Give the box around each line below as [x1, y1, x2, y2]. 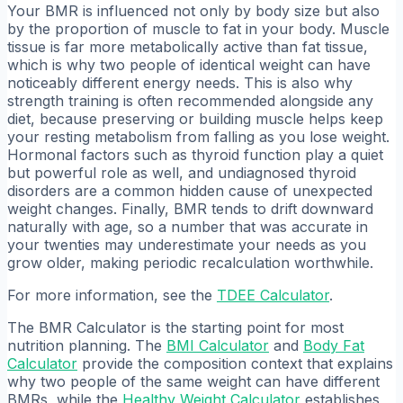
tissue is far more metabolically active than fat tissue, [7, 37, 368, 56]
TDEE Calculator [217, 285, 329, 304]
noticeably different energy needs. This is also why [7, 73, 353, 92]
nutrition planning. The [7, 336, 166, 354]
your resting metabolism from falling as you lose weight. [7, 127, 390, 146]
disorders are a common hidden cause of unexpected [7, 181, 372, 200]
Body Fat [303, 336, 364, 354]
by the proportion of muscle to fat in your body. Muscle [7, 19, 390, 38]
